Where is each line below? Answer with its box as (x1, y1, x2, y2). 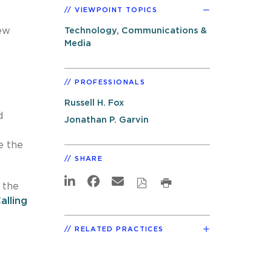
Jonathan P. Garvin (64, 115, 149, 125)
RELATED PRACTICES (75, 225, 164, 233)
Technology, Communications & (64, 25, 207, 35)
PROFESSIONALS (75, 78, 145, 86)
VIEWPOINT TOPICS (75, 6, 158, 13)
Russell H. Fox (64, 98, 124, 107)
